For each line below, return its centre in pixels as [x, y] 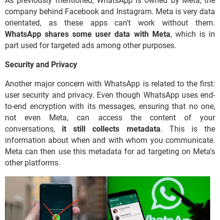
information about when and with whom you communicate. [110, 140]
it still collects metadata [111, 129]
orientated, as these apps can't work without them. [110, 23]
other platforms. [34, 163]
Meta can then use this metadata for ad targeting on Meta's [110, 151]
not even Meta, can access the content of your [110, 117]
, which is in [193, 34]
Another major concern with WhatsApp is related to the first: [110, 83]
